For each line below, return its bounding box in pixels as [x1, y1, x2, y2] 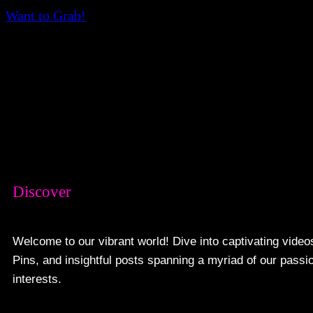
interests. [13, 272, 62, 286]
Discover [13, 182, 72, 201]
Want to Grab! [6, 8, 86, 24]
